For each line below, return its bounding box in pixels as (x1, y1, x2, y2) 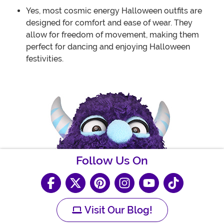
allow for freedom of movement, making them (26, 30, 199, 40)
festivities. (26, 54, 63, 64)
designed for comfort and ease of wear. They (26, 18, 192, 28)
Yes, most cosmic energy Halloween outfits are (26, 6, 202, 16)
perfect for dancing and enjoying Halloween (26, 42, 190, 52)
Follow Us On (76, 154, 148, 168)
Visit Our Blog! (81, 204, 152, 216)
